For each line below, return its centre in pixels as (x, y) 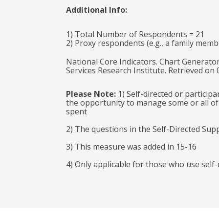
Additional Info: (96, 10)
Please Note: (91, 94)
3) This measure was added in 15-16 (131, 147)
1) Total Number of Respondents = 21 (135, 34)
